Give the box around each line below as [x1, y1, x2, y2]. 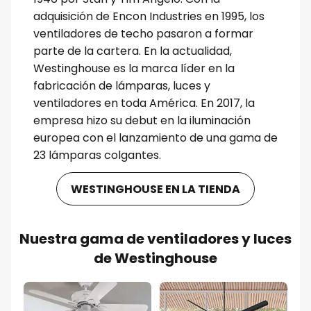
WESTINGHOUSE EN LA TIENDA [71, 180, 240, 197]
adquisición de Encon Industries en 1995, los [33, 8, 264, 25]
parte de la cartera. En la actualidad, [33, 43, 232, 60]
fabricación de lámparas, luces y [33, 78, 210, 94]
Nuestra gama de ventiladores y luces [19, 229, 292, 249]
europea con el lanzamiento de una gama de [33, 130, 278, 146]
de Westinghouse [94, 249, 217, 269]
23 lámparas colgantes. [33, 147, 161, 164]
